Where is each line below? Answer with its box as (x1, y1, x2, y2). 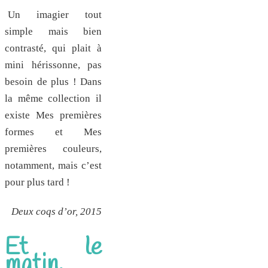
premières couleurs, (5, 143, 102, 155)
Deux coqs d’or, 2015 (11, 205, 102, 217)
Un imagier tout (8, 9, 102, 21)
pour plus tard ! (5, 176, 70, 188)
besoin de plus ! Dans (5, 76, 102, 88)
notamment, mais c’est (5, 160, 102, 172)
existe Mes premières (5, 109, 102, 121)
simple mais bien (5, 26, 102, 38)
